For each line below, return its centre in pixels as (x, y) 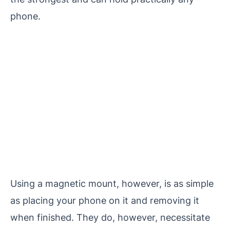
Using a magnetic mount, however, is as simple (112, 184)
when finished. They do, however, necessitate (110, 217)
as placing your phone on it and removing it (105, 200)
